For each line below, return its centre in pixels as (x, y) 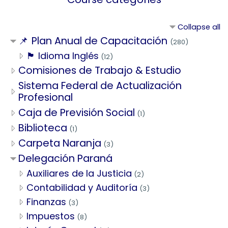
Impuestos (51, 216)
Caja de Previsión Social (77, 112)
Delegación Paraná (65, 158)
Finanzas (46, 202)
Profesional (46, 97)
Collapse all (199, 27)
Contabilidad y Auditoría (82, 187)
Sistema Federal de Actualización (100, 85)
